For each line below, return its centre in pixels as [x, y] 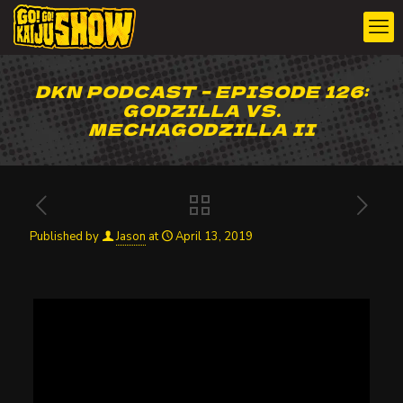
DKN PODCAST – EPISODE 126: [201, 91]
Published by [64, 237]
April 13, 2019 [214, 237]
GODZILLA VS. [201, 110]
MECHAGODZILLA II [201, 129]
